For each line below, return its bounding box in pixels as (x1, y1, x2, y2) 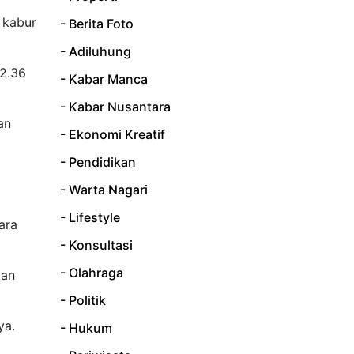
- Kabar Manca (60, 71, 148, 88)
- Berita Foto (60, 16, 134, 32)
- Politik (60, 292, 106, 309)
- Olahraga (60, 265, 123, 281)
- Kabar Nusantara (60, 99, 171, 115)
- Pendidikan (60, 154, 136, 171)
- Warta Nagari (60, 182, 148, 198)
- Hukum (60, 320, 112, 337)
